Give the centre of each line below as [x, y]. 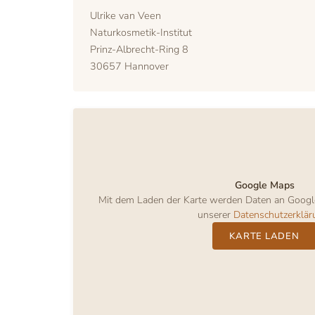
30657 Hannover [129, 66]
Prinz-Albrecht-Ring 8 [139, 49]
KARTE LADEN [264, 236]
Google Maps [264, 186]
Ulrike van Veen [126, 15]
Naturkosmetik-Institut [141, 32]
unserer [216, 215]
